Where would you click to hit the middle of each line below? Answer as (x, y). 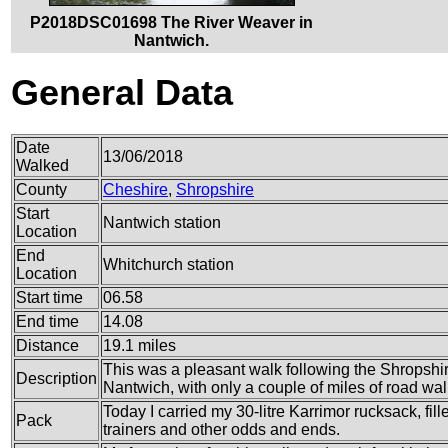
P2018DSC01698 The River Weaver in (172, 22)
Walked (42, 165)
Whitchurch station (168, 264)
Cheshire (135, 189)
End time (47, 321)
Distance (47, 345)
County (41, 189)
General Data (122, 92)
